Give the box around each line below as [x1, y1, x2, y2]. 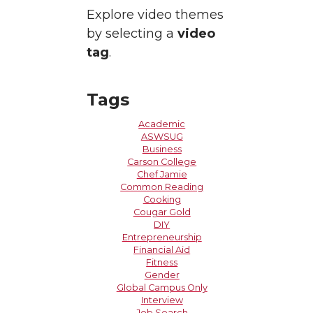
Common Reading [120, 182, 204, 192]
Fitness [146, 257, 178, 268]
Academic [138, 119, 186, 129]
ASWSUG [140, 131, 183, 142]
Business [142, 144, 182, 154]
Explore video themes [87, 7, 224, 22]
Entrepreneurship [122, 232, 202, 242]
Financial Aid [133, 245, 191, 255]
